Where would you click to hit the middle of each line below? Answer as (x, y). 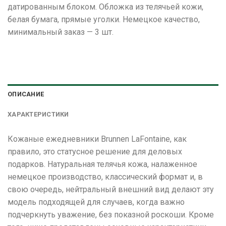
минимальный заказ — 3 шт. (61, 32)
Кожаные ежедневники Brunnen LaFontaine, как (97, 139)
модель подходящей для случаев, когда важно (96, 202)
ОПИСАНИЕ (26, 94)
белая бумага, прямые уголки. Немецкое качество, (104, 19)
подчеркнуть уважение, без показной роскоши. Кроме (111, 214)
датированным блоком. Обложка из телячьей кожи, (105, 7)
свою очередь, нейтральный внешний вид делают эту (111, 189)
